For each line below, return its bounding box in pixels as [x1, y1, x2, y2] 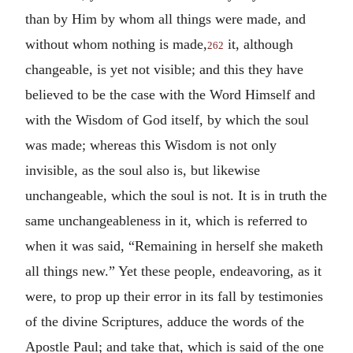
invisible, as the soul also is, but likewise [25, 162, 260, 178]
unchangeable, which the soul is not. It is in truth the [25, 187, 327, 203]
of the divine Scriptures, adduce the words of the [25, 313, 304, 329]
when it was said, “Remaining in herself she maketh [25, 237, 323, 254]
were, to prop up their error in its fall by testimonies [25, 288, 323, 304]
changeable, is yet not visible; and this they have [25, 61, 303, 77]
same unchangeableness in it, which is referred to [25, 212, 307, 229]
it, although [224, 35, 293, 52]
